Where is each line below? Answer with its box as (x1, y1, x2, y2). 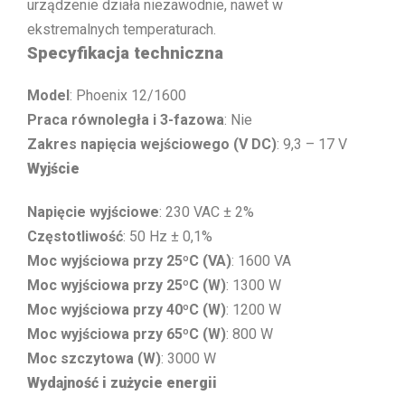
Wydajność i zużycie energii (27, 374, 217, 392)
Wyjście (27, 160, 80, 177)
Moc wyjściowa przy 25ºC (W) (27, 277, 226, 295)
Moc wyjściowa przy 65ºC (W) (27, 325, 226, 344)
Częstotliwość (27, 228, 123, 246)
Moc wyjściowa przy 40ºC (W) (27, 301, 226, 319)
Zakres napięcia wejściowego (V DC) (27, 136, 277, 153)
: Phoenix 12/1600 (70, 87, 186, 104)
